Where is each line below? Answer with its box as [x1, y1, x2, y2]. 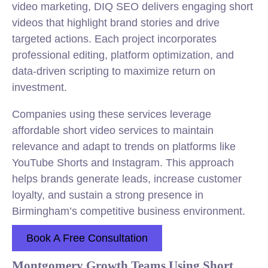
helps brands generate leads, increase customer [12, 173, 242, 185]
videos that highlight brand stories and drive [12, 17, 220, 29]
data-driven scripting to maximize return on [12, 65, 215, 77]
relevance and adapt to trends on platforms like [12, 141, 236, 153]
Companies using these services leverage [12, 108, 211, 120]
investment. [12, 81, 67, 93]
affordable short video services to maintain [12, 124, 214, 136]
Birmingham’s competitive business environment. [12, 205, 245, 217]
